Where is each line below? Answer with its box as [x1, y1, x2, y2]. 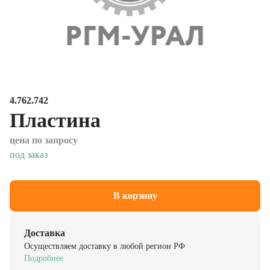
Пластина [10, 103, 101, 126]
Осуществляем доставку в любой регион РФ [24, 236, 185, 245]
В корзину [113, 184, 157, 195]
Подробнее [24, 248, 63, 257]
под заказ [10, 143, 48, 154]
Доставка [24, 222, 65, 233]
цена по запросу [10, 129, 78, 140]
